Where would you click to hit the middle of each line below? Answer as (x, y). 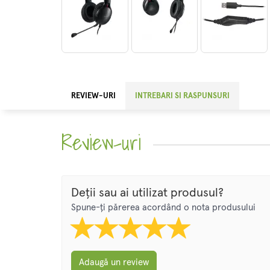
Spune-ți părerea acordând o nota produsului (163, 208)
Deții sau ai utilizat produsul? (147, 193)
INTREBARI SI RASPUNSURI (182, 96)
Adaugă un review (114, 263)
